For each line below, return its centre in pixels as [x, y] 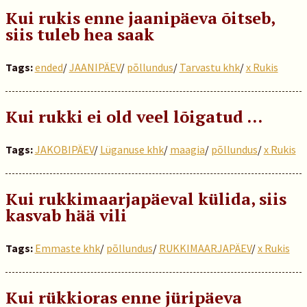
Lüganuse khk [132, 149]
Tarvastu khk [209, 67]
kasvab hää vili [66, 215]
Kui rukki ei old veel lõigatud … [134, 116]
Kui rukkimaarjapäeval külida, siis [146, 199]
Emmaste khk [67, 248]
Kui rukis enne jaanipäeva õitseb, [140, 18]
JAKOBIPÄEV [64, 149]
